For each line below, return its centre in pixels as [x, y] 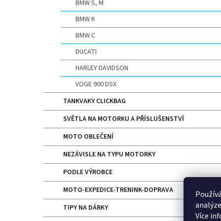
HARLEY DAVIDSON [102, 68]
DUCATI [86, 52]
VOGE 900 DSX [96, 84]
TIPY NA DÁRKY [86, 208]
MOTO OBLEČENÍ [88, 137]
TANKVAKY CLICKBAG [94, 101]
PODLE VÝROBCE [88, 172]
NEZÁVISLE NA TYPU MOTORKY [109, 154]
